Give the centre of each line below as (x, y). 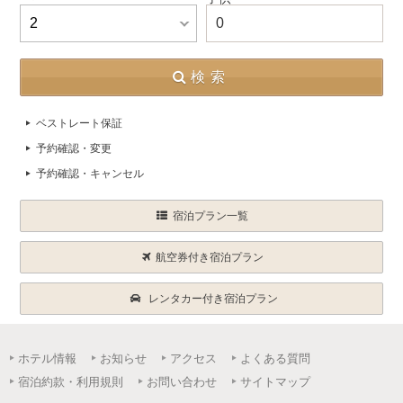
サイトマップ (276, 382)
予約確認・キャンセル (90, 174)
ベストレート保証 (80, 123)
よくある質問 (276, 358)
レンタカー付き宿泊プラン (213, 299)
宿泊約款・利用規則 (71, 382)
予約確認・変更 (74, 148)
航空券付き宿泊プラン (209, 257)
